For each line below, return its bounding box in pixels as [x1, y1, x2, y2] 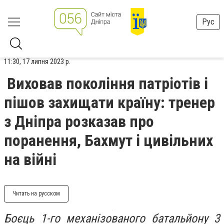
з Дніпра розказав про [4, 112, 154, 131]
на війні [4, 150, 56, 169]
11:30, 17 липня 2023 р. [4, 57, 70, 66]
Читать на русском [12, 190, 60, 197]
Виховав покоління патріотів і [7, 74, 208, 93]
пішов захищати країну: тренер [4, 93, 215, 112]
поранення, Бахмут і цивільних [4, 131, 213, 150]
